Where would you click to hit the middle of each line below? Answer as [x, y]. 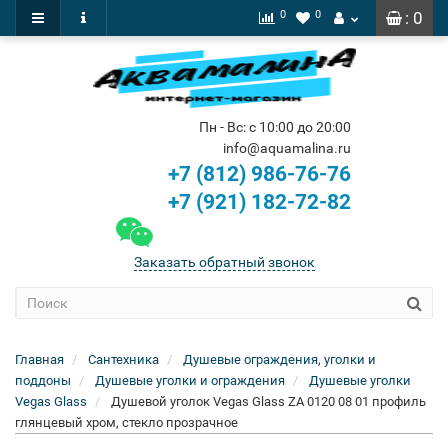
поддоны [43, 380]
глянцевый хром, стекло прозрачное [126, 422]
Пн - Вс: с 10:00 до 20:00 [274, 127]
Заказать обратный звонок [224, 262]
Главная [39, 359]
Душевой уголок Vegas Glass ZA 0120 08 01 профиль [268, 401]
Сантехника [123, 359]
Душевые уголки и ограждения [190, 380]
